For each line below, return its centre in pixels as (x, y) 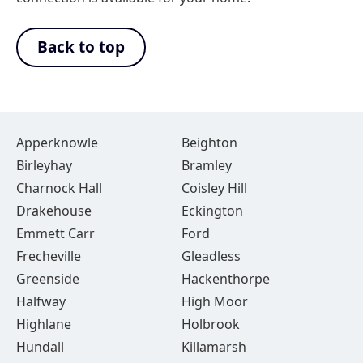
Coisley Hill (214, 188)
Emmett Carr (56, 233)
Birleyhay (44, 165)
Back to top (81, 47)
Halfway (41, 301)
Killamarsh (214, 347)
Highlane (44, 324)
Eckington (212, 211)
